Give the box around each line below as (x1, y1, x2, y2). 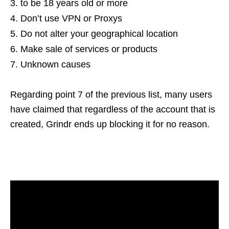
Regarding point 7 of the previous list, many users (10, 89, 212, 100)
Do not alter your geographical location (20, 29, 178, 39)
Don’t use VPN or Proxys (20, 13, 122, 24)
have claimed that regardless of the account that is (10, 104, 215, 114)
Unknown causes (20, 59, 90, 70)
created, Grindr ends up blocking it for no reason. (10, 119, 212, 129)
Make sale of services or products (20, 44, 157, 54)
